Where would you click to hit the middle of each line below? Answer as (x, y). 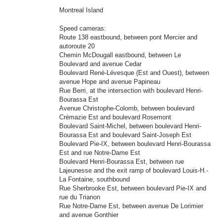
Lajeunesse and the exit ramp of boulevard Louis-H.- (134, 170)
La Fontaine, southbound (94, 179)
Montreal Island (81, 10)
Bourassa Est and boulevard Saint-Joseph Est (125, 135)
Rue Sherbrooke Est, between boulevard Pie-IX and (133, 188)
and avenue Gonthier (89, 215)
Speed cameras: (83, 28)
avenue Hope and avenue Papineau (110, 81)
